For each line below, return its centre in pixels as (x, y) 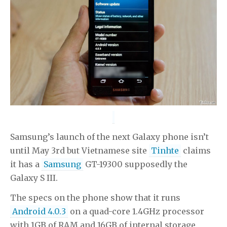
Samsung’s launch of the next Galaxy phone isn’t (109, 137)
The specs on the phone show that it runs (95, 198)
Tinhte (165, 151)
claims (196, 151)
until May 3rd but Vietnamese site (80, 151)
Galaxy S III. (34, 178)
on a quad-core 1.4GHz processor (136, 212)
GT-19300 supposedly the (135, 164)
